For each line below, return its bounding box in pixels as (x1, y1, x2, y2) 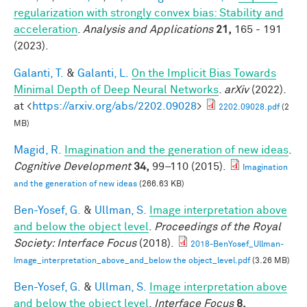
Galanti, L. (77, 67, 129, 79)
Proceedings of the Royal (154, 221, 281, 232)
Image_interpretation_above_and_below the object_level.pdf (14, 256, 250, 265)
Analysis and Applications (83, 23, 213, 35)
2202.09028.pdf (219, 103, 280, 112)
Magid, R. (14, 144, 62, 156)
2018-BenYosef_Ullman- (191, 240, 284, 249)
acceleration (14, 23, 77, 35)
